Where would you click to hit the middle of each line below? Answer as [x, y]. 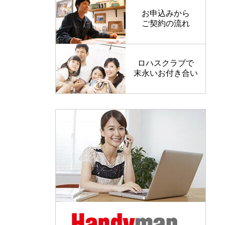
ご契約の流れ [165, 23]
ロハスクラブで [165, 63]
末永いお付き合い [165, 73]
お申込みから [165, 13]
